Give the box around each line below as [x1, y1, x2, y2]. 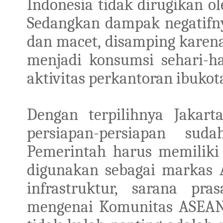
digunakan [27, 160, 106, 179]
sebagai [105, 160, 162, 179]
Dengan [27, 105, 89, 124]
